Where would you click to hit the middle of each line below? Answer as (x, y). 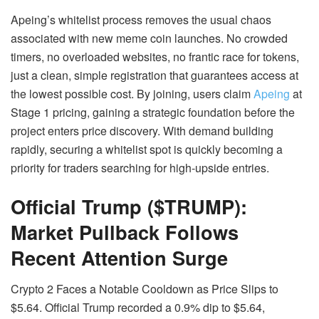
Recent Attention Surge (119, 257)
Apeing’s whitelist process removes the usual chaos (141, 19)
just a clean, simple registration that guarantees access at (155, 75)
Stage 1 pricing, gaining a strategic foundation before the (153, 112)
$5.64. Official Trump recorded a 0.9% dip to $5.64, (138, 308)
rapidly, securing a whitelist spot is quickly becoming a (147, 149)
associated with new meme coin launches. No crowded (149, 38)
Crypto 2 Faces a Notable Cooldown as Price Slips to (145, 289)
